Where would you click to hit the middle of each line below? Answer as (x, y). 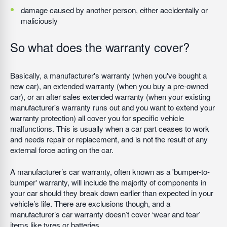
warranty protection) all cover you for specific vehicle (97, 118)
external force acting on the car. (62, 150)
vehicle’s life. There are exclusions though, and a (90, 203)
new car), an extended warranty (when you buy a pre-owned (109, 86)
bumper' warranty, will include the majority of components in (108, 182)
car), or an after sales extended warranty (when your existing (110, 97)
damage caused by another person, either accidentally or (114, 10)
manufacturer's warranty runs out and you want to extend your (112, 107)
